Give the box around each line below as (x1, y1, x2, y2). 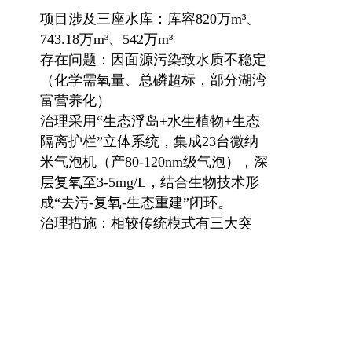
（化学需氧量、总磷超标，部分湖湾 (40, 72, 266, 88)
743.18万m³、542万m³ (40, 31, 173, 47)
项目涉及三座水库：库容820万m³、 (40, 11, 260, 27)
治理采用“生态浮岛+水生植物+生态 (40, 113, 260, 129)
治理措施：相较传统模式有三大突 (40, 215, 252, 231)
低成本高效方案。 (40, 297, 153, 313)
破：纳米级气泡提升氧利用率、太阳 (40, 236, 266, 251)
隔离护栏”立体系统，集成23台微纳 (40, 134, 258, 149)
